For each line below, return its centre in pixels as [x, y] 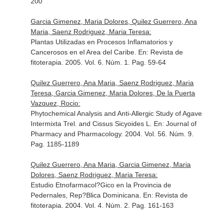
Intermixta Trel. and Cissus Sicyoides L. [92, 124]
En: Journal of [175, 124]
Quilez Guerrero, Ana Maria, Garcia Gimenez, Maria [110, 164]
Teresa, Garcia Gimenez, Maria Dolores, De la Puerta [113, 93]
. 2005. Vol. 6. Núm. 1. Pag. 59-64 [113, 62]
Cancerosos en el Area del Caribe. [84, 52]
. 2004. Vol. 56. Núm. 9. [157, 134]
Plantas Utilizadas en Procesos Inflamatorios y [101, 42]
